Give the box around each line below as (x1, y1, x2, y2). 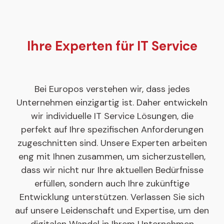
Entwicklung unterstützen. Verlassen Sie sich (19, 190, 204, 203)
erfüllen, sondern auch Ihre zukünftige (34, 177, 189, 189)
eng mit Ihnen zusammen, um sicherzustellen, (18, 150, 205, 162)
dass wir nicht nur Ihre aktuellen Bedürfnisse (20, 163, 203, 176)
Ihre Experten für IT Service (26, 37, 197, 54)
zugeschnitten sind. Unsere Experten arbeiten (17, 136, 207, 149)
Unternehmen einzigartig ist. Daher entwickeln (16, 96, 207, 108)
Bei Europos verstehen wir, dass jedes (34, 82, 190, 95)
